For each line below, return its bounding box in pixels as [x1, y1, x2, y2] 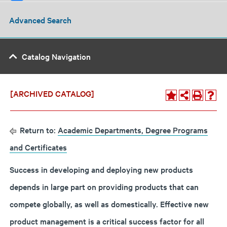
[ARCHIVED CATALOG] [10, 88, 94, 99]
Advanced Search [9, 14, 71, 25]
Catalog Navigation [22, 51, 91, 62]
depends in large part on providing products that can [10, 181, 199, 192]
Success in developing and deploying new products [10, 164, 193, 175]
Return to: [18, 124, 58, 135]
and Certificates [10, 141, 67, 153]
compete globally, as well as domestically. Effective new [10, 198, 209, 209]
